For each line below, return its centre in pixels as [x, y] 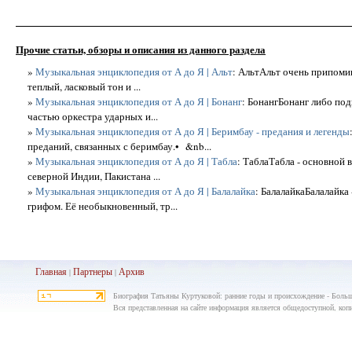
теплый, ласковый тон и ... [84, 86]
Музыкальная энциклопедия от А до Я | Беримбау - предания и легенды [192, 131]
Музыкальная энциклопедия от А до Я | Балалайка [145, 191]
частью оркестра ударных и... [93, 116]
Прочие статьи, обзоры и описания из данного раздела [141, 49]
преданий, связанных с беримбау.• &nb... [119, 146]
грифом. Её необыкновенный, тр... [103, 205]
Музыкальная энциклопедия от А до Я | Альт [134, 71]
